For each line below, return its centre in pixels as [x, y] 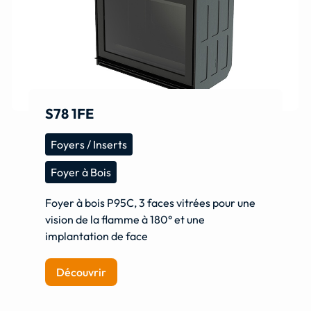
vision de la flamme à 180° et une [125, 219]
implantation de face [97, 236]
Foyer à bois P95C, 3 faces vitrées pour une [151, 202]
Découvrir [82, 272]
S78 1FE [70, 113]
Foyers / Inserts [89, 144]
